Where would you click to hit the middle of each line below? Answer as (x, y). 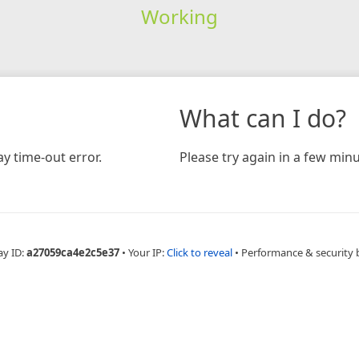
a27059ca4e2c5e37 (73, 252)
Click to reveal (200, 252)
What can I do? (263, 118)
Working (179, 16)
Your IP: (147, 252)
